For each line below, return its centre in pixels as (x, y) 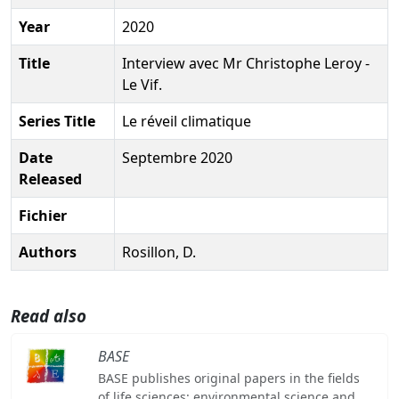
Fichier (43, 215)
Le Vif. (142, 84)
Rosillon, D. (159, 252)
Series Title (57, 121)
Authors (48, 252)
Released (50, 179)
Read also (49, 315)
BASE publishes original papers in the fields (228, 378)
